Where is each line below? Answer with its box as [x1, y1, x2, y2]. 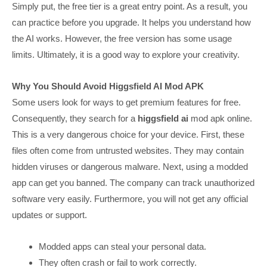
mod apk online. [188, 113, 252, 124]
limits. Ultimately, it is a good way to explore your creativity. [12, 49, 240, 60]
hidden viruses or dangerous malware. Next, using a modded [12, 162, 248, 172]
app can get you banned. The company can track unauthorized [12, 178, 254, 188]
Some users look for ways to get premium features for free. [12, 97, 241, 108]
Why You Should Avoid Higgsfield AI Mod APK [12, 81, 204, 92]
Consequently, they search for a [12, 113, 138, 124]
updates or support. [12, 210, 87, 221]
